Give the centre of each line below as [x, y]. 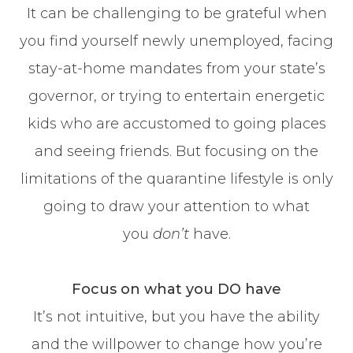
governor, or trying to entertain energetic [176, 96]
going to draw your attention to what [176, 206]
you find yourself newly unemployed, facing [176, 41]
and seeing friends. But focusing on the [176, 151]
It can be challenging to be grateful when [176, 13]
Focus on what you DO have [176, 289]
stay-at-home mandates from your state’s [176, 68]
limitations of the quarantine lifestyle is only [176, 178]
